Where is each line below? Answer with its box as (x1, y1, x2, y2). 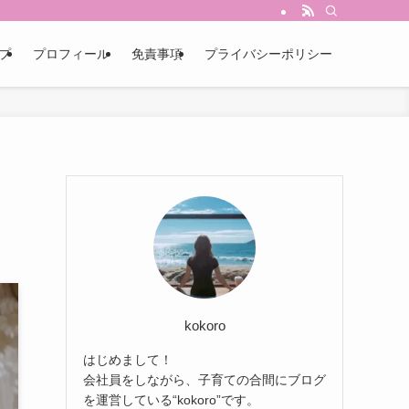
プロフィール (33, 47, 110, 61)
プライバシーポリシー (204, 47, 332, 61)
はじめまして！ (83, 351, 173, 367)
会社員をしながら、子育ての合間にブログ (83, 372, 326, 387)
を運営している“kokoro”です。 (83, 392, 259, 407)
